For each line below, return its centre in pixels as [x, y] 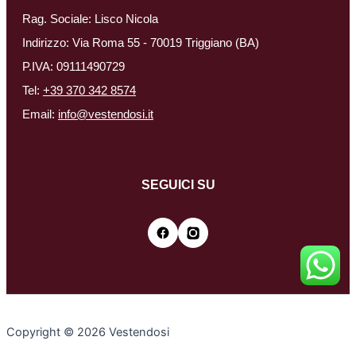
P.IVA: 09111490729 [74, 66]
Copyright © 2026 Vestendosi [88, 332]
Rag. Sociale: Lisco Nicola [90, 19]
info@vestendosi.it [106, 114]
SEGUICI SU [178, 184]
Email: [40, 114]
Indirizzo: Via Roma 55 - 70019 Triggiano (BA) [141, 43]
